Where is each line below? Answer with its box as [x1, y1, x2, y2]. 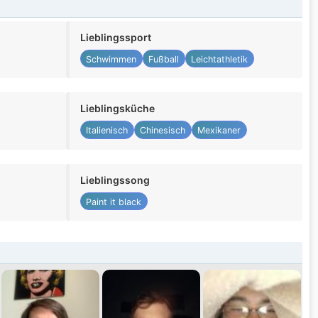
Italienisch [86, 125, 128, 136]
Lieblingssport [79, 31, 151, 44]
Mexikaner [197, 125, 241, 136]
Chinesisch [140, 125, 186, 136]
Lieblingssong [79, 173, 150, 186]
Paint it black [86, 196, 142, 207]
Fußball [148, 53, 180, 65]
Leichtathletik [191, 53, 248, 65]
